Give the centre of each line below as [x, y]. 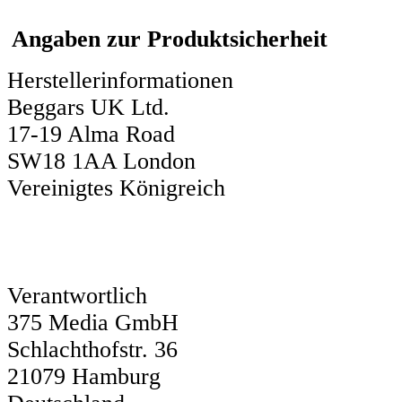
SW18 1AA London [101, 161]
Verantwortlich [77, 295]
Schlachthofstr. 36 [92, 349]
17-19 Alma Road [91, 134]
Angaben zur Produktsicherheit [170, 39]
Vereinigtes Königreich [116, 188]
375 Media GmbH [93, 322]
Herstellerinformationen [120, 80]
